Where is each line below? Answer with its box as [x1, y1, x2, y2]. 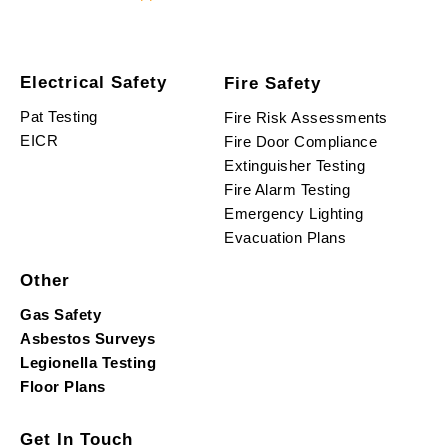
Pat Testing [20, 107, 98, 125]
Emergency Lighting [224, 204, 363, 222]
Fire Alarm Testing [224, 180, 350, 198]
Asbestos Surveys [20, 329, 155, 347]
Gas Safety [20, 305, 101, 323]
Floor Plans [20, 377, 106, 395]
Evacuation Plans [224, 228, 346, 246]
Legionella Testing [20, 353, 156, 371]
